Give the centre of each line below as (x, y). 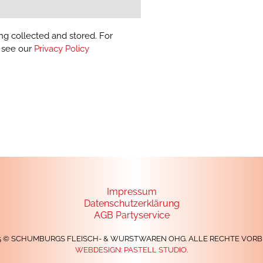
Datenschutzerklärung (131, 203)
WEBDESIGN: (100, 249)
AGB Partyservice (131, 215)
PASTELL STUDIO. (156, 249)
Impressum (131, 191)
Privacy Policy (62, 49)
